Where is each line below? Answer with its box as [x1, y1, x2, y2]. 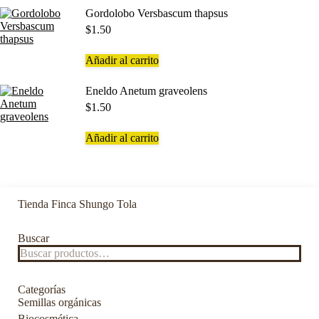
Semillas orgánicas [18, 296, 101, 308]
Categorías [18, 283, 66, 296]
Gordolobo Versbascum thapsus [85, 7, 228, 19]
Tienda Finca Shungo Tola [18, 198, 137, 210]
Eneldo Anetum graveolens [85, 85, 207, 97]
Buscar [18, 232, 49, 244]
